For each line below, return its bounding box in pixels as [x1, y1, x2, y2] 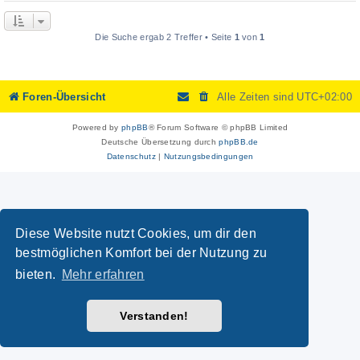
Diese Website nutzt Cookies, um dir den [15, 226, 256, 240]
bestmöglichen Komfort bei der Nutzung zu [15, 245, 268, 260]
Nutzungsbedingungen [163, 151, 254, 161]
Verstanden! [120, 309, 189, 323]
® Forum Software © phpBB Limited [148, 122, 288, 132]
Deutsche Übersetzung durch [101, 137, 219, 146]
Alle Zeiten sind [217, 90, 297, 103]
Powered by [72, 122, 122, 132]
